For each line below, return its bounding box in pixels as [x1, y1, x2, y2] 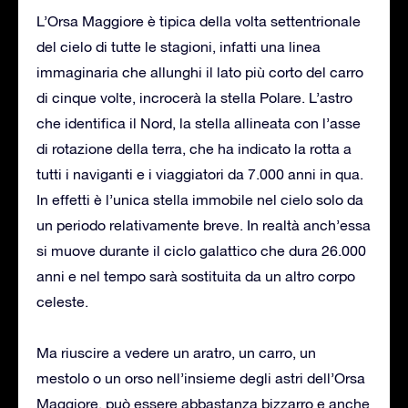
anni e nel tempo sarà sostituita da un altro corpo [36, 267, 355, 284]
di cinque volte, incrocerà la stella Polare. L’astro [36, 88, 352, 106]
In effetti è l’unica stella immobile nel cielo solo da [36, 190, 363, 208]
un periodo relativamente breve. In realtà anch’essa [36, 216, 371, 233]
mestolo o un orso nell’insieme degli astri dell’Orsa [36, 369, 365, 386]
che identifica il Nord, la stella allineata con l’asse [36, 114, 361, 131]
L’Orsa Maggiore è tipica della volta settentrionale [36, 12, 361, 29]
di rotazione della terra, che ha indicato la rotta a [36, 139, 352, 157]
